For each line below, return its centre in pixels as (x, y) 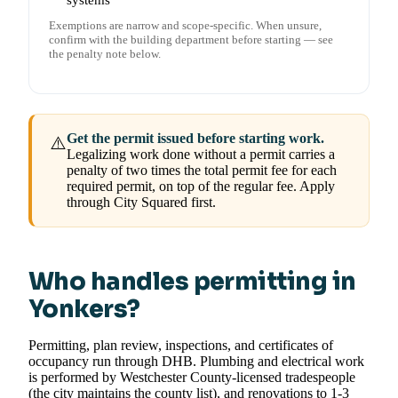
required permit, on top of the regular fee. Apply (201, 187)
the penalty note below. (105, 54)
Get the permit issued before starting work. (195, 139)
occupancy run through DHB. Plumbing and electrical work (196, 362)
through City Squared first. (141, 203)
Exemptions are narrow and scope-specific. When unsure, (185, 26)
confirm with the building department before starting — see (191, 40)
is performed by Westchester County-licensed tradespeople (192, 378)
